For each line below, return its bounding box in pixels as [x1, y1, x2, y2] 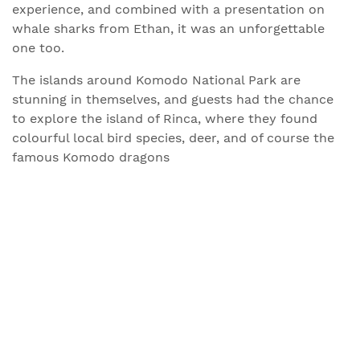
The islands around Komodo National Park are [12, 72, 301, 88]
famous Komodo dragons [12, 149, 170, 165]
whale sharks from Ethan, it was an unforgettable [12, 21, 325, 36]
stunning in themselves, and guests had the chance [12, 92, 333, 107]
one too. [12, 40, 64, 55]
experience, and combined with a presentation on [12, 2, 325, 17]
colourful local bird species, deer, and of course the [12, 130, 334, 145]
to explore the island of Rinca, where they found [12, 111, 317, 126]
